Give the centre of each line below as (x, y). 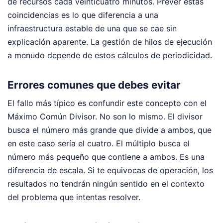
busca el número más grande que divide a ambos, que (110, 130)
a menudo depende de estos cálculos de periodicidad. (110, 56)
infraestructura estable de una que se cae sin (92, 29)
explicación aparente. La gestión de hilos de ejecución (110, 42)
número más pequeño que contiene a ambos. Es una (106, 157)
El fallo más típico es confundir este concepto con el (107, 103)
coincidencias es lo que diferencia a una (83, 15)
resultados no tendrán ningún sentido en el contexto (106, 183)
